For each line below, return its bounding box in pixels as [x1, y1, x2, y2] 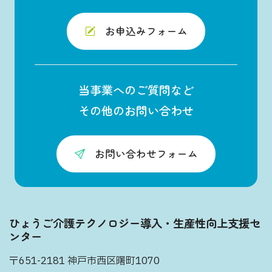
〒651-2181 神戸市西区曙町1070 [9, 254, 160, 268]
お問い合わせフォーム [94, 146, 198, 161]
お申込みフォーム [104, 24, 188, 38]
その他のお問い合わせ [78, 102, 194, 119]
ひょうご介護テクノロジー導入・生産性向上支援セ [9, 215, 260, 231]
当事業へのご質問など [78, 81, 194, 98]
